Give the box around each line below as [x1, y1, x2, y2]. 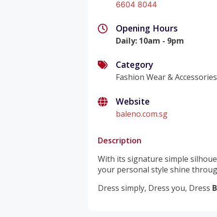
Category [116, 59, 154, 71]
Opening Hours [116, 22, 178, 34]
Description [98, 135, 141, 146]
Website [116, 95, 150, 108]
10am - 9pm [139, 35, 185, 46]
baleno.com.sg [116, 108, 168, 120]
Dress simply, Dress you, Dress [98, 183, 212, 194]
